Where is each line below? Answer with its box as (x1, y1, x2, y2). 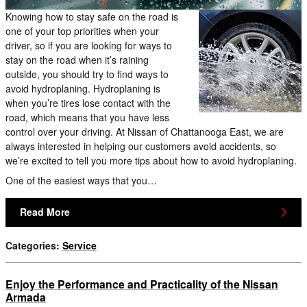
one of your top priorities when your (5, 24, 159, 38)
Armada (5, 288, 46, 305)
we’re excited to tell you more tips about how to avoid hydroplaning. (5, 153, 297, 168)
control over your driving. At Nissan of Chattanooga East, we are (5, 125, 284, 139)
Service (62, 238, 97, 252)
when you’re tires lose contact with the (5, 96, 171, 110)
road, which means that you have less (5, 110, 169, 125)
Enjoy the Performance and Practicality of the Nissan (5, 275, 278, 292)
